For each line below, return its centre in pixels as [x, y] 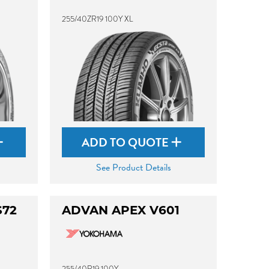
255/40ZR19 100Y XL [98, 19]
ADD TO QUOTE [127, 142]
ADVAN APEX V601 [121, 210]
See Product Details [133, 168]
